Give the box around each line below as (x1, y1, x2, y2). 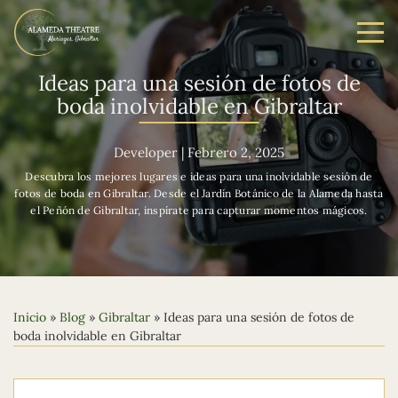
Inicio (13, 309, 46, 325)
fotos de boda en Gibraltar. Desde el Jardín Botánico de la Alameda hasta (14, 187, 384, 200)
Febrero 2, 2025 (187, 144, 284, 161)
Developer (114, 144, 178, 161)
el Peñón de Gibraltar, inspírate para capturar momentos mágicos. (30, 203, 368, 217)
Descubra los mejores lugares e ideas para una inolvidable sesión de (25, 170, 373, 183)
